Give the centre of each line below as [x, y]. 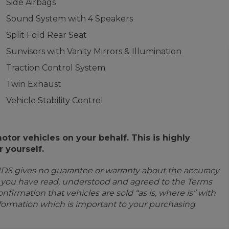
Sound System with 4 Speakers [69, 19]
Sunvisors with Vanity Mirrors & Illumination [94, 51]
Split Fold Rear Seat [46, 35]
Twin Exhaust [33, 84]
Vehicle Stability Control [54, 100]
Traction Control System [55, 68]
